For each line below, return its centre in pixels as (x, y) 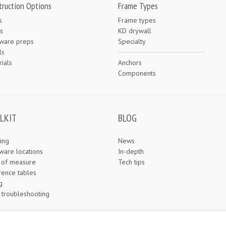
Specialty (132, 41)
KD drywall (135, 31)
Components (137, 73)
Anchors (130, 63)
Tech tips (131, 162)
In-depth (131, 151)
